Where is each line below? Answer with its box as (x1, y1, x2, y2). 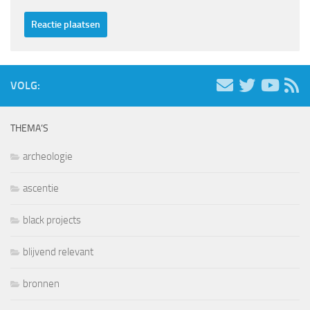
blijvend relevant (23, 246, 93, 259)
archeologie (23, 150, 73, 163)
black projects (23, 214, 81, 227)
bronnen (23, 277, 60, 291)
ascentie (23, 182, 59, 195)
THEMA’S (10, 122, 48, 135)
